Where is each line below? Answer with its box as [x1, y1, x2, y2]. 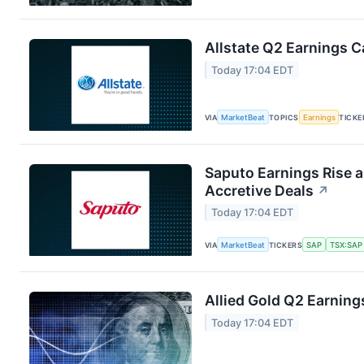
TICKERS [269, 240, 303, 249]
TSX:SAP [329, 240, 362, 249]
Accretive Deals [205, 181, 314, 199]
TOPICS [269, 112, 299, 122]
